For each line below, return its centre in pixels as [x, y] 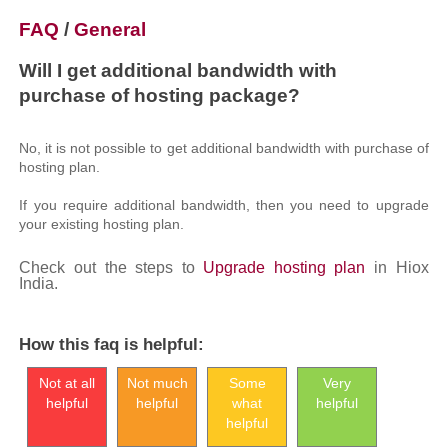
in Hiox [397, 267]
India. [39, 283]
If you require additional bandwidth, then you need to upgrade [224, 205]
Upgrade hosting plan [284, 267]
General [110, 29]
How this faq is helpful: [112, 344]
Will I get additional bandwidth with [178, 70]
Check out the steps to [111, 267]
